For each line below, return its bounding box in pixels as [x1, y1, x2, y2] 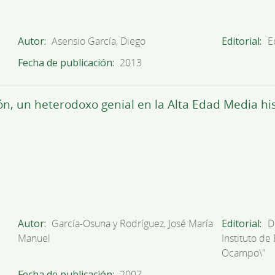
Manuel [17, 231, 50, 245]
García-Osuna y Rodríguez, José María [52, 216, 214, 230]
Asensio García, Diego [52, 34, 146, 48]
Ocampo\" [221, 246, 266, 260]
